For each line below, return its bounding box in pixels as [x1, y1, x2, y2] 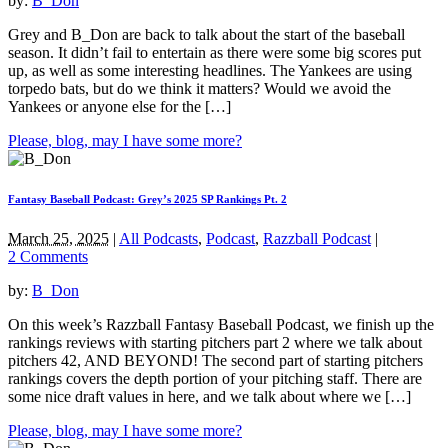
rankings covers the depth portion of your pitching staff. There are [8, 369, 422, 387]
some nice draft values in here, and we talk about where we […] [8, 387, 411, 405]
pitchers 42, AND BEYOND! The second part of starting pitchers [8, 351, 423, 369]
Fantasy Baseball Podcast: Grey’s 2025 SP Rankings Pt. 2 [8, 192, 287, 205]
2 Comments [8, 247, 88, 265]
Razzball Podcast [263, 229, 371, 247]
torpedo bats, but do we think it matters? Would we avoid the [8, 79, 391, 97]
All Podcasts [119, 229, 198, 247]
